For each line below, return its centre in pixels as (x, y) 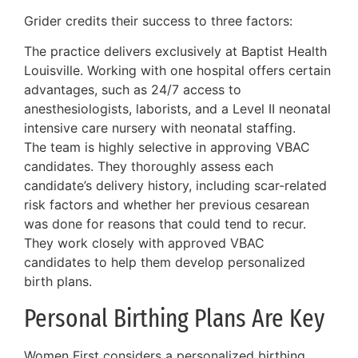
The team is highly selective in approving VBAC (167, 147)
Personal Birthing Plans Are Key (174, 318)
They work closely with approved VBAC (144, 243)
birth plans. (58, 282)
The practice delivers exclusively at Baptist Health (175, 52)
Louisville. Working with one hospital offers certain (177, 71)
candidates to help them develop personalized (165, 263)
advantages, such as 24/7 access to (133, 90)
